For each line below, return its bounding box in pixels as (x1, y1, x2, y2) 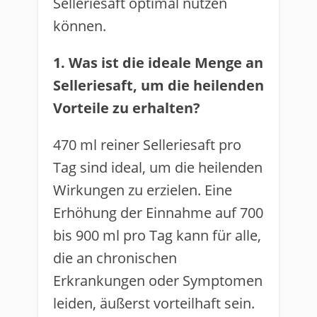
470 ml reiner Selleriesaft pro (53, 135, 241, 154)
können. (53, 16, 106, 35)
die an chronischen (53, 248, 177, 267)
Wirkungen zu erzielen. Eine (53, 180, 232, 200)
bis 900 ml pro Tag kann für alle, (53, 226, 261, 245)
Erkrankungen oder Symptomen (53, 271, 263, 290)
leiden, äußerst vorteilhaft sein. (53, 294, 255, 313)
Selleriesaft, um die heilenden (53, 76, 264, 95)
